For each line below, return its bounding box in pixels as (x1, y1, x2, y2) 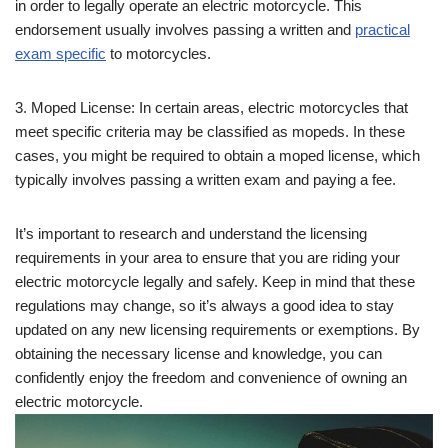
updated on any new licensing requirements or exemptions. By (15, 321, 420, 339)
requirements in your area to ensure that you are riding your (15, 249, 400, 267)
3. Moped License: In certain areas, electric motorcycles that (15, 99, 408, 117)
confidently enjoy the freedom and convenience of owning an (15, 369, 407, 387)
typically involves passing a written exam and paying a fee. (15, 171, 396, 189)
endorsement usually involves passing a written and (15, 21, 355, 39)
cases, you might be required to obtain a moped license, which (15, 147, 420, 165)
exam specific (15, 45, 106, 63)
